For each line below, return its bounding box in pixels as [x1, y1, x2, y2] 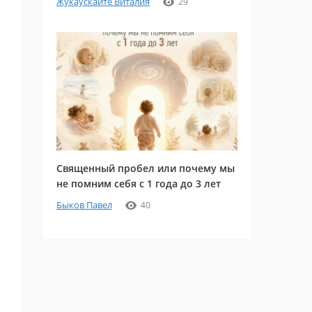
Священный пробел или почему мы [56, 162, 235, 175]
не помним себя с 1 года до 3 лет [56, 177, 221, 190]
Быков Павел [56, 198, 112, 211]
